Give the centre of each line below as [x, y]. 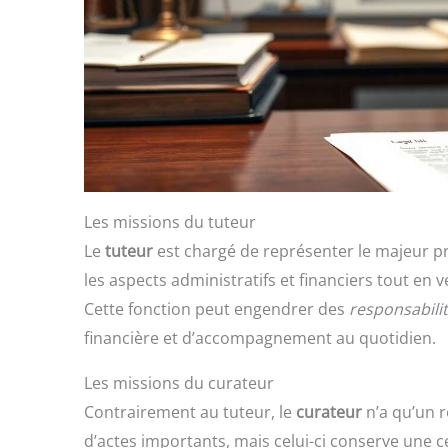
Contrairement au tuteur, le [190, 412]
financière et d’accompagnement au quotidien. [260, 338]
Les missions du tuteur [170, 222]
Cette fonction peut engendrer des [216, 309]
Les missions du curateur [179, 383]
